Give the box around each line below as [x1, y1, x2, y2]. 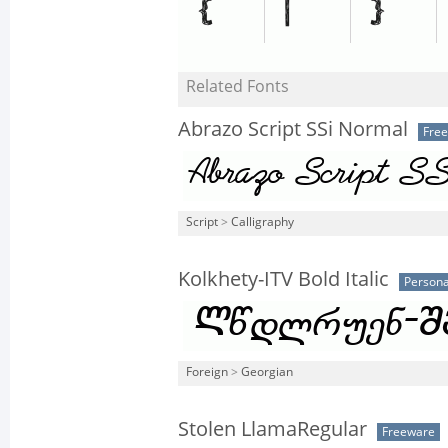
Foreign [186, 365, 228, 379]
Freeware [382, 425, 435, 439]
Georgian [241, 365, 293, 379]
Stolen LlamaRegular [178, 417, 367, 441]
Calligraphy [231, 215, 294, 229]
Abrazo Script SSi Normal [178, 117, 408, 141]
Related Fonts [186, 77, 289, 96]
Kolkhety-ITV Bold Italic [178, 267, 389, 291]
